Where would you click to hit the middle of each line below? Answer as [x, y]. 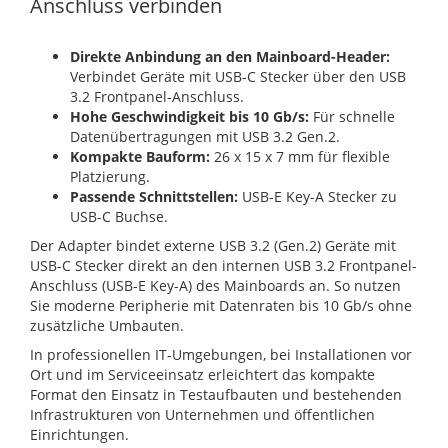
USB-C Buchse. [119, 216]
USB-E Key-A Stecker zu [317, 196]
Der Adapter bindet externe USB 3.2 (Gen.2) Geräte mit [213, 245]
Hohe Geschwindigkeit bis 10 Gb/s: [189, 116]
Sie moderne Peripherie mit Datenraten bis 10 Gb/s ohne [221, 305]
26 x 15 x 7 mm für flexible [300, 156]
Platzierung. [110, 176]
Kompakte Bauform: [140, 156]
